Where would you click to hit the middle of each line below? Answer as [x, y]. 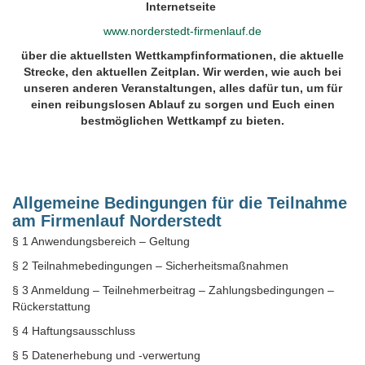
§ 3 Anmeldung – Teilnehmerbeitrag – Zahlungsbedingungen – [173, 290]
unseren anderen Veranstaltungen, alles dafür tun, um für [182, 88]
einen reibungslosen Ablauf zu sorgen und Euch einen [182, 104]
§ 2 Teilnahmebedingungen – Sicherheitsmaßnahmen [150, 265]
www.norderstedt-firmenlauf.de [182, 31]
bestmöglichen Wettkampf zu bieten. [182, 120]
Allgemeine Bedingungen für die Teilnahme [180, 202]
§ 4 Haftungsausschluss [74, 330]
